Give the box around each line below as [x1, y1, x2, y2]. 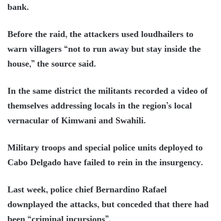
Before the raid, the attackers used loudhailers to [7, 27, 193, 42]
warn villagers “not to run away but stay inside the [7, 42, 201, 57]
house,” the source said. [7, 57, 96, 72]
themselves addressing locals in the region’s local [7, 99, 192, 114]
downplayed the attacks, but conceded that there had [7, 197, 209, 213]
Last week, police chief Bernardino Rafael [7, 183, 167, 198]
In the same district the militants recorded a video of [7, 84, 208, 99]
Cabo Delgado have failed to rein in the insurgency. [7, 155, 203, 171]
